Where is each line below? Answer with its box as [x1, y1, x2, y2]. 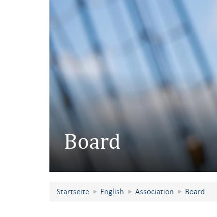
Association [135, 186, 174, 197]
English [100, 186, 124, 197]
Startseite [57, 186, 89, 197]
